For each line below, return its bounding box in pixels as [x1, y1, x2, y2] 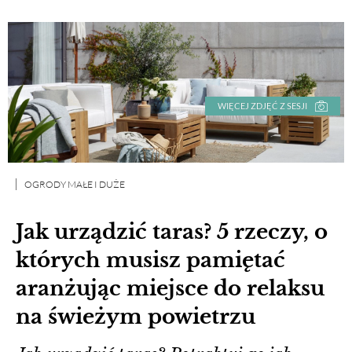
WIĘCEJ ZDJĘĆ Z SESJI [218, 100, 308, 111]
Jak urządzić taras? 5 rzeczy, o [16, 218, 328, 244]
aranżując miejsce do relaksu [16, 275, 324, 301]
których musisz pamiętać [16, 247, 285, 273]
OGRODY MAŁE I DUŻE [24, 178, 125, 190]
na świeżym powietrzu [16, 303, 255, 329]
